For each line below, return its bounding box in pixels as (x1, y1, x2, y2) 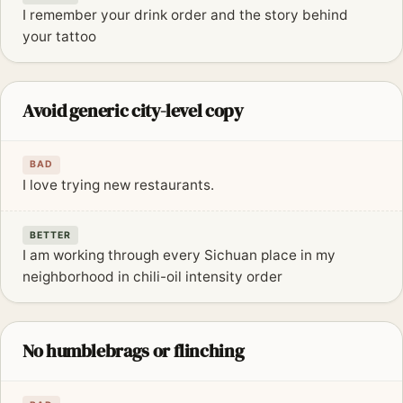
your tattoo (22, 27, 96, 45)
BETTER (30, 228, 72, 241)
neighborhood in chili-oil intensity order (22, 268, 282, 286)
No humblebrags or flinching (22, 338, 245, 364)
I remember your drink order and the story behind (22, 5, 348, 23)
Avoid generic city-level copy (22, 97, 244, 123)
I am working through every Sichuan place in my (22, 246, 336, 264)
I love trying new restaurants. (22, 175, 214, 193)
